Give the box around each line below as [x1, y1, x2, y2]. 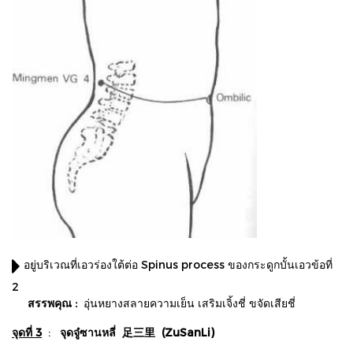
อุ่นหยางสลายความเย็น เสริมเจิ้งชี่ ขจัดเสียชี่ [84, 295, 299, 310]
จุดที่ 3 [12, 325, 42, 339]
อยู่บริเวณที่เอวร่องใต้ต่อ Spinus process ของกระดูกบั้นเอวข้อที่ [24, 258, 333, 272]
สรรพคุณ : [12, 295, 84, 310]
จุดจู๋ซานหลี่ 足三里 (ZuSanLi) [60, 325, 214, 339]
